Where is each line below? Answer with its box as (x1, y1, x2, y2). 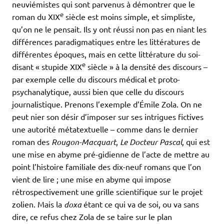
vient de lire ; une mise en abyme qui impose (12, 174, 171, 184)
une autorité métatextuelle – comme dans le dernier (12, 124, 198, 134)
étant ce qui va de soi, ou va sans (81, 199, 199, 209)
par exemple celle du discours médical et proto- (12, 74, 180, 84)
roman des (12, 136, 51, 147)
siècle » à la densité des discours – (85, 61, 207, 72)
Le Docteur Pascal (120, 136, 182, 147)
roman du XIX (12, 11, 60, 22)
